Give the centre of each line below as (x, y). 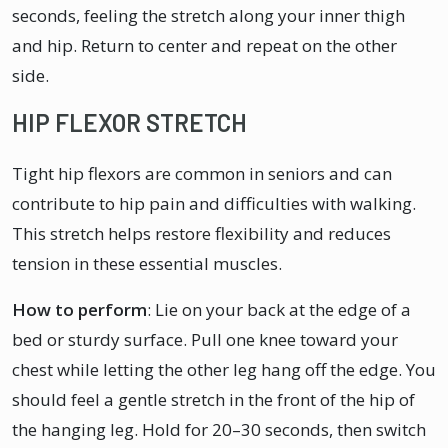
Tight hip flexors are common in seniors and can (202, 173)
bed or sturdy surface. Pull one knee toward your (205, 339)
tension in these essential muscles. (147, 263)
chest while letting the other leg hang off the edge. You (224, 369)
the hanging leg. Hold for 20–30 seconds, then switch (219, 429)
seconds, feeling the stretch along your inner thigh (208, 15)
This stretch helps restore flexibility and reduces (201, 233)
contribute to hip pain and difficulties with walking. (214, 203)
